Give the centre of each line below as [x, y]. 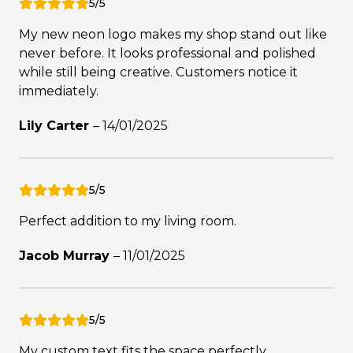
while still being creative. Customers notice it [158, 72]
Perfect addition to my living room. [128, 221]
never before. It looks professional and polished [167, 53]
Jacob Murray [66, 255]
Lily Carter [56, 125]
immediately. [59, 91]
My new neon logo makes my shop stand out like [173, 34]
